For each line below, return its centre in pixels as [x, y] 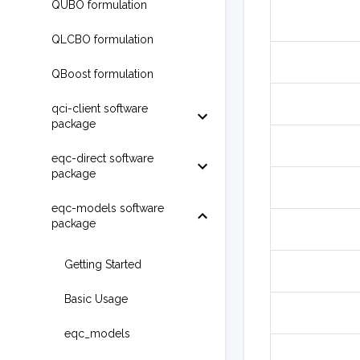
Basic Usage [96, 299]
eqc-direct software [102, 158]
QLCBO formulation [102, 39]
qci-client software [100, 108]
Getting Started [103, 264]
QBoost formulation [102, 74]
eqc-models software [108, 208]
